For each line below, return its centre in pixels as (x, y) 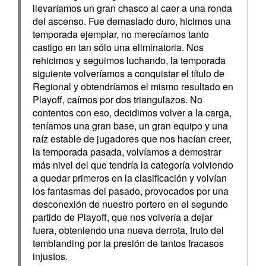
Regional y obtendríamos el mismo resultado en (133, 86)
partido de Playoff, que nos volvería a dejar (123, 217)
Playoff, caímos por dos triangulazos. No (118, 99)
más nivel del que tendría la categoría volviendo (133, 165)
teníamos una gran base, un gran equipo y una (130, 126)
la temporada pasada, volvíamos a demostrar (127, 152)
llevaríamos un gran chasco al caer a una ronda (132, 8)
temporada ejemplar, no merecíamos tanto (121, 34)
